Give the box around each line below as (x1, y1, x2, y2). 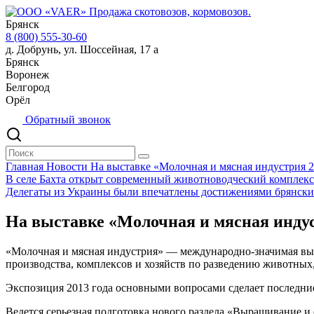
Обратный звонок (22, 114, 111, 125)
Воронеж (6, 69, 49, 81)
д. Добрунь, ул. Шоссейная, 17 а (6, 43, 158, 55)
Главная (6, 161, 46, 172)
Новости (46, 161, 90, 172)
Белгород (6, 81, 50, 93)
